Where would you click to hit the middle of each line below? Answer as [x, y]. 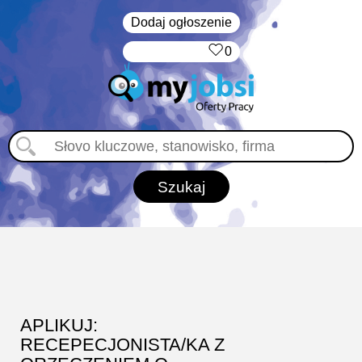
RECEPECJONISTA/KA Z [122, 345]
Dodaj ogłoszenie [181, 22]
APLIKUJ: [59, 325]
